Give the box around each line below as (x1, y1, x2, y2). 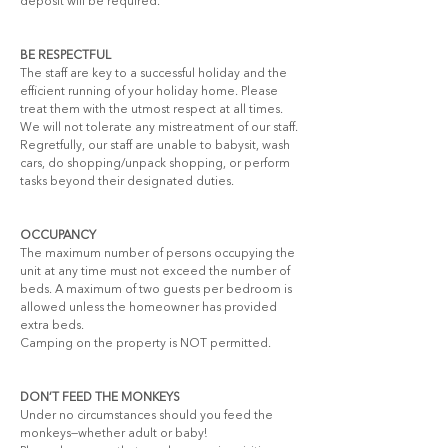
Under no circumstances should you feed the (20, 410, 276, 422)
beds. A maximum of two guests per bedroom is (20, 284, 295, 296)
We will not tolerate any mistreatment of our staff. (20, 122, 298, 134)
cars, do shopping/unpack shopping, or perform (20, 158, 293, 170)
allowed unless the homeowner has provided (20, 302, 280, 314)
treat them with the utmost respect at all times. (20, 104, 286, 116)
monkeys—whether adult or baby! (20, 428, 207, 440)
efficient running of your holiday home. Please (20, 86, 281, 98)
